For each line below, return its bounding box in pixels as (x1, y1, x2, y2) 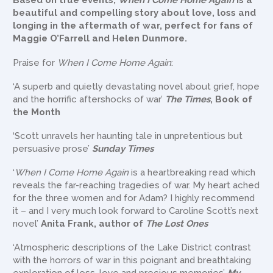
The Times (165, 93, 211, 105)
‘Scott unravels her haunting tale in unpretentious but (13, 130, 243, 141)
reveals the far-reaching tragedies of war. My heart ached (13, 180, 260, 191)
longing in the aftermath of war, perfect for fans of (13, 20, 253, 32)
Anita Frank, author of (41, 218, 146, 230)
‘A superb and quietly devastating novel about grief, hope (13, 80, 260, 92)
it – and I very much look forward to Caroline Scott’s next (13, 205, 259, 217)
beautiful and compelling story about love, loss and (13, 7, 257, 19)
